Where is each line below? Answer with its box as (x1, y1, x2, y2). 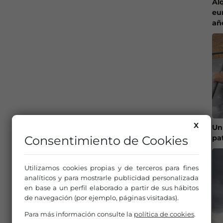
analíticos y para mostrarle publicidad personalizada (24, 174, 199, 182)
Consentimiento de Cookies (24, 133, 188, 148)
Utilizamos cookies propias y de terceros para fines (24, 164, 199, 172)
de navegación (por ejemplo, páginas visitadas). (24, 194, 179, 202)
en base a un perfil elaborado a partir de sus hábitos (24, 184, 199, 192)
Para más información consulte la (24, 210, 134, 218)
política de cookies (134, 210, 194, 218)
